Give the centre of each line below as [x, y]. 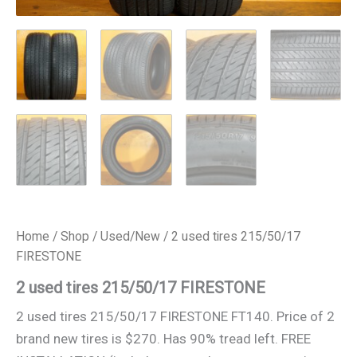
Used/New [130, 236]
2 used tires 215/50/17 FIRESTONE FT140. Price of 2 [175, 317]
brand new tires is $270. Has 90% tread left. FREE [163, 339]
